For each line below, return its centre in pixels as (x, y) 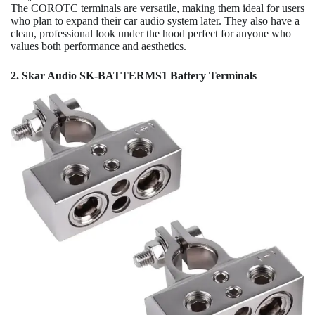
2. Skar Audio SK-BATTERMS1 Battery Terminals (134, 76)
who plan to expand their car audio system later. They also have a (155, 21)
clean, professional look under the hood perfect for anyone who (151, 34)
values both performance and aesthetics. (98, 46)
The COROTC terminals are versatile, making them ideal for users (157, 8)
